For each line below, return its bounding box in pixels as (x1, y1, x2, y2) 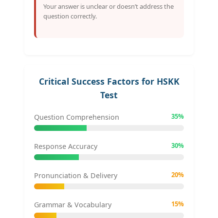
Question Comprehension (34, 112, 119, 122)
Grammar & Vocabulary (34, 200, 111, 209)
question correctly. (43, 11, 97, 20)
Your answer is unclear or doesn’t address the (43, 1, 174, 11)
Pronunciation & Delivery (34, 170, 117, 180)
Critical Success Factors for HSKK (38, 75, 180, 87)
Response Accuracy (34, 141, 97, 151)
